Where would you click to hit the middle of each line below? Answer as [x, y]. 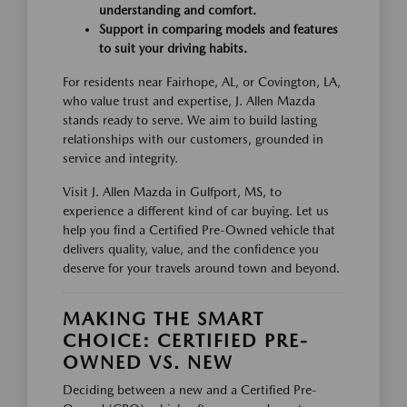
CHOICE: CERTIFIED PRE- [186, 341]
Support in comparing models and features [218, 30]
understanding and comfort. [178, 10]
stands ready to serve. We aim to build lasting [190, 120]
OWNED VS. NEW [148, 363]
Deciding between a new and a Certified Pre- [190, 390]
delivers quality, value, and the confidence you [191, 249]
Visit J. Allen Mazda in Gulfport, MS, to [172, 192]
